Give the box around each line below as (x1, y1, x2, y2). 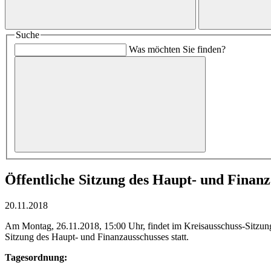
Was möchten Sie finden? (129, 44, 226, 55)
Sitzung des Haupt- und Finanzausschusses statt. (5, 231, 189, 242)
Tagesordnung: (5, 252, 67, 263)
